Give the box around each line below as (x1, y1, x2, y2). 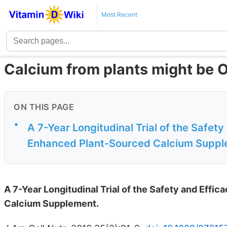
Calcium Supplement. (4, 198, 99, 209)
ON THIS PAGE (14, 102, 74, 112)
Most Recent (101, 11, 137, 18)
